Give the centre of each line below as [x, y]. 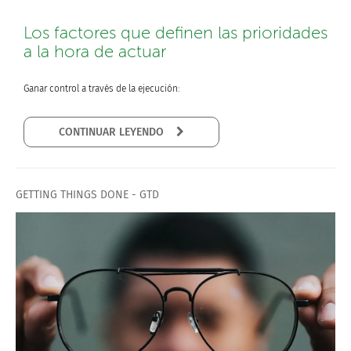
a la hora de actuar [95, 52]
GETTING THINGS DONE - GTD [87, 195]
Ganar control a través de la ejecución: [101, 89]
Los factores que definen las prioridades [175, 33]
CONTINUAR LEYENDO [172, 132]
